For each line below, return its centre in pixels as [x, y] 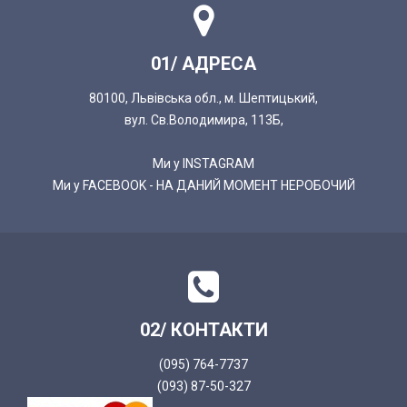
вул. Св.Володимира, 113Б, [203, 120]
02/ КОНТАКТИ [203, 330]
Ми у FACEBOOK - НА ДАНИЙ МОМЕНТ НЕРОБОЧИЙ [203, 186]
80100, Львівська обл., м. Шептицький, [203, 99]
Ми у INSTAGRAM [203, 164]
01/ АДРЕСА [203, 64]
